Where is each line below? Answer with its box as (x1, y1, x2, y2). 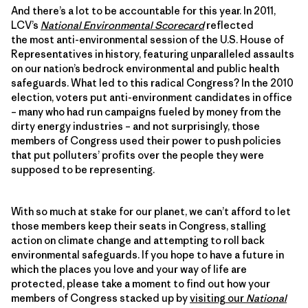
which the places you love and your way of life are (11, 262, 247, 276)
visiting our (190, 291, 246, 305)
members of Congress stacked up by (11, 291, 190, 305)
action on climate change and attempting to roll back (11, 233, 265, 247)
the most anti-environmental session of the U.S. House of (11, 32, 284, 46)
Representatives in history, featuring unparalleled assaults (11, 47, 294, 60)
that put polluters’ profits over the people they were (11, 148, 264, 162)
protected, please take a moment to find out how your (11, 276, 270, 290)
